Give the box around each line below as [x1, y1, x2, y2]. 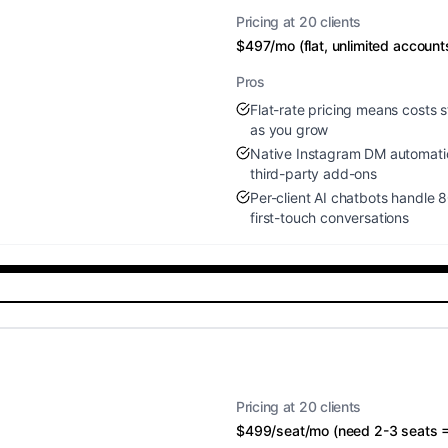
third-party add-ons [250, 165, 377, 182]
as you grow [250, 121, 329, 138]
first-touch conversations [250, 209, 409, 226]
